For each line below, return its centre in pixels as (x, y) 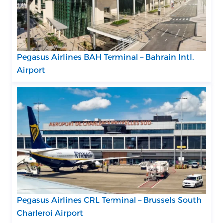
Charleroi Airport (50, 213)
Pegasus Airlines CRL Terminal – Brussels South (109, 200)
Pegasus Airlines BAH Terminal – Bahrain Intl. (105, 57)
